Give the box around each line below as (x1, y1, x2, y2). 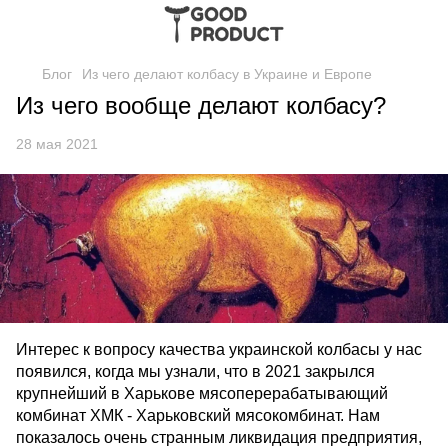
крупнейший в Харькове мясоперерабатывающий (16, 385, 388, 403)
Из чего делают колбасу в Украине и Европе (82, 66, 372, 82)
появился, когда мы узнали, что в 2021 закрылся (16, 363, 375, 381)
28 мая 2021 (16, 136, 98, 152)
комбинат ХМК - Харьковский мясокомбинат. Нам (16, 407, 380, 425)
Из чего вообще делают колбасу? (16, 92, 393, 119)
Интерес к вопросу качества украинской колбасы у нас (16, 341, 422, 359)
